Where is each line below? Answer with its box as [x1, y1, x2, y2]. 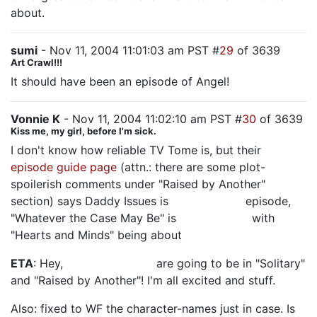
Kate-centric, [180, 211, 252, 225]
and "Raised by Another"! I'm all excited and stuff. [11, 273, 275, 287]
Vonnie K [11, 112, 60, 126]
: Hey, [33, 256, 67, 270]
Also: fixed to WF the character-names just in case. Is [11, 301, 295, 316]
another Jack [172, 194, 246, 208]
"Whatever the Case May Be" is [11, 211, 180, 225]
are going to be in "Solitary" [153, 256, 305, 270]
